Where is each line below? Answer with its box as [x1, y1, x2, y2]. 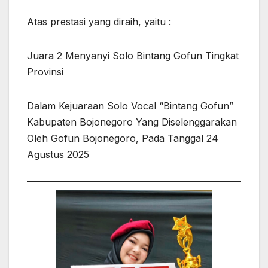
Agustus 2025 [27, 148, 89, 161]
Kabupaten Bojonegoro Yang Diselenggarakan [27, 116, 237, 129]
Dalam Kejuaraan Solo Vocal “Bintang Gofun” [27, 100, 233, 112]
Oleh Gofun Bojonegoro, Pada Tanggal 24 [27, 132, 218, 145]
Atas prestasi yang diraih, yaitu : [27, 16, 171, 28]
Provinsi [27, 66, 63, 78]
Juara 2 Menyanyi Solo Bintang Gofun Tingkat [27, 50, 239, 62]
